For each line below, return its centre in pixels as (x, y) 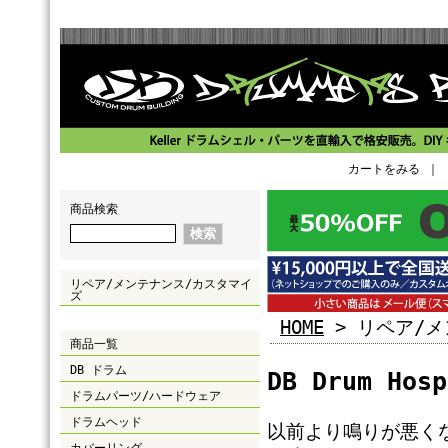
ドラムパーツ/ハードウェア (145, 396)
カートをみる (384, 169)
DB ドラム (98, 370)
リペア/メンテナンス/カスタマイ (161, 284)
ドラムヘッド (106, 422)
